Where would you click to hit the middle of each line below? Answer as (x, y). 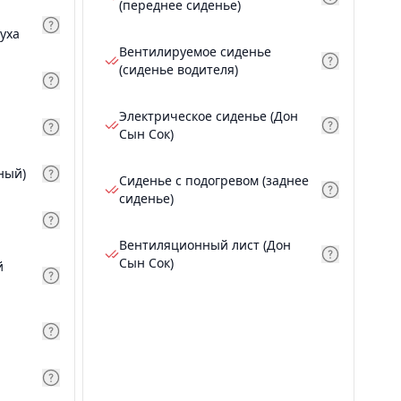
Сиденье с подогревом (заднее (214, 180)
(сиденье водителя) (179, 69)
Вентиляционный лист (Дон (205, 245)
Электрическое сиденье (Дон (209, 116)
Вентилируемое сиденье (195, 51)
